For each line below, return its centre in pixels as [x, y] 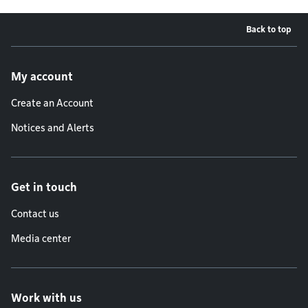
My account [42, 77]
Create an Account [52, 103]
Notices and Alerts [53, 128]
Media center [41, 239]
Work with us [46, 298]
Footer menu [61, 56]
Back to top [269, 30]
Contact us [35, 214]
